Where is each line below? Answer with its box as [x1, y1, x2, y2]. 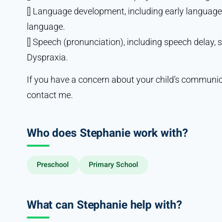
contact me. [26, 89, 73, 100]
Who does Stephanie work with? [26, 124, 188, 142]
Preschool [36, 159, 69, 170]
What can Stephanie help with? [26, 196, 182, 214]
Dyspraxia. [26, 52, 68, 62]
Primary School [88, 159, 138, 170]
